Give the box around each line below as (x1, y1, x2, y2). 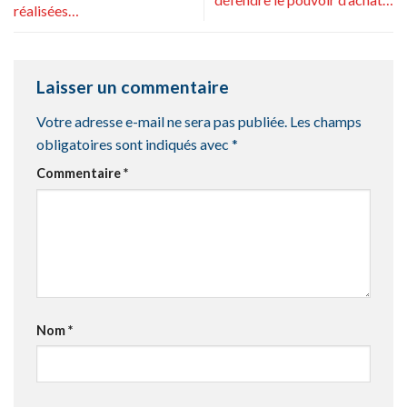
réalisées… (14, 2, 79, 20)
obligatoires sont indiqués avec (36, 134, 232, 153)
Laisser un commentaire (36, 76, 233, 98)
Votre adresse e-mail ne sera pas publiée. (36, 112, 287, 130)
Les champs (290, 112, 362, 130)
